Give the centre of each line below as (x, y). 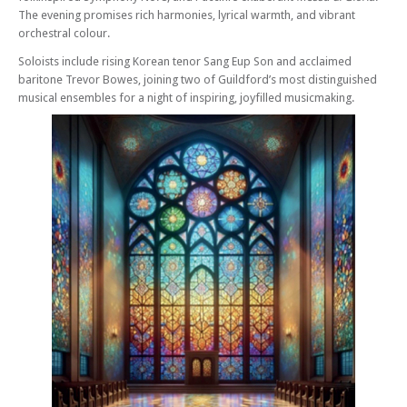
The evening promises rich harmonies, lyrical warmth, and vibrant (187, 15)
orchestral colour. (65, 33)
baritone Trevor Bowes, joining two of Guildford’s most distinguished (198, 79)
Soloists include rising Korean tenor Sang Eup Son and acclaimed (185, 61)
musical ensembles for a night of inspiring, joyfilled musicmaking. (186, 98)
